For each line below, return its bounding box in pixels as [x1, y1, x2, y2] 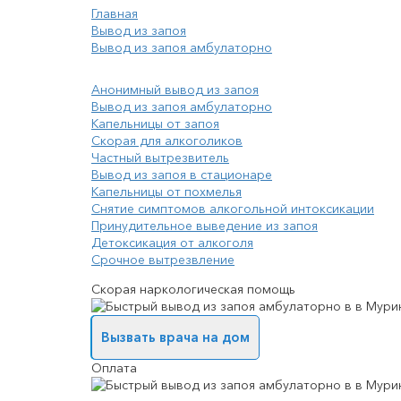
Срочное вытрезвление [91, 252, 235, 269]
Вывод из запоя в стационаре [91, 166, 272, 183]
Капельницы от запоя [91, 115, 219, 132]
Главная [91, 5, 138, 22]
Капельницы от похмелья [91, 183, 242, 200]
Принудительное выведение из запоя [91, 218, 318, 235]
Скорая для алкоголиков [91, 132, 243, 149]
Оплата [91, 360, 137, 377]
